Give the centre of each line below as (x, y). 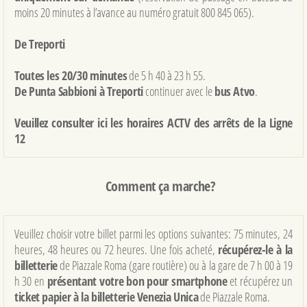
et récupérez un (260, 281)
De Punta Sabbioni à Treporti (79, 91)
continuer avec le (179, 91)
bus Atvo (235, 91)
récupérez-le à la (255, 250)
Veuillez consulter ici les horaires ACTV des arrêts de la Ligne (153, 123)
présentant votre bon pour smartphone (137, 281)
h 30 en (31, 281)
